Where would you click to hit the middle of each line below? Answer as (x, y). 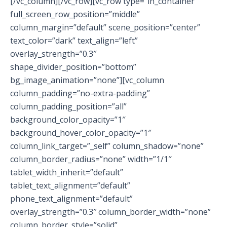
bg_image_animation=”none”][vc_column (87, 80)
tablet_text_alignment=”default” (70, 186)
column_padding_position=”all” (68, 107)
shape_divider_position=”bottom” (73, 67)
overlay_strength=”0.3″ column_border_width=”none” (110, 212)
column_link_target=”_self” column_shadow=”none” (107, 146)
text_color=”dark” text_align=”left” (74, 41)
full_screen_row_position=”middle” (75, 14)
